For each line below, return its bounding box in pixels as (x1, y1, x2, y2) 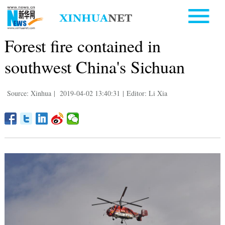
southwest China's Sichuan (4, 55, 185, 78)
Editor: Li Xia (126, 88, 167, 98)
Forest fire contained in (4, 34, 161, 57)
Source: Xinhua (7, 88, 51, 98)
